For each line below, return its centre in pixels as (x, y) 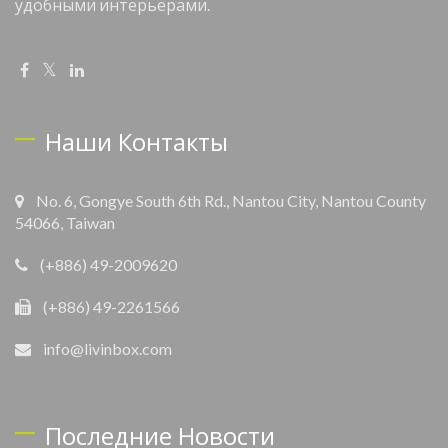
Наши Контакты (136, 143)
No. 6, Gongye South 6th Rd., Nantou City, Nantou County (231, 201)
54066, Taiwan (65, 223)
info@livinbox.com (107, 349)
